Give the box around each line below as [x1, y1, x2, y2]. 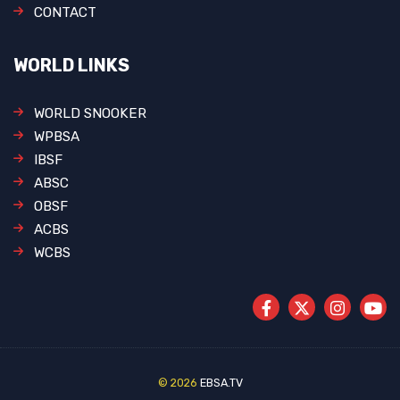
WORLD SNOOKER [34, 105, 146, 122]
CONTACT [34, 4, 96, 21]
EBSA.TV [199, 376, 243, 390]
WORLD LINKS [13, 55, 129, 77]
